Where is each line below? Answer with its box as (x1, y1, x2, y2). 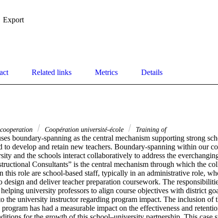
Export (3, 16, 24, 24)
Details (141, 68, 163, 77)
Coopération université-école (43, 126, 126, 134)
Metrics (95, 68, 118, 77)
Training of (134, 126, 166, 134)
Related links (32, 68, 72, 77)
